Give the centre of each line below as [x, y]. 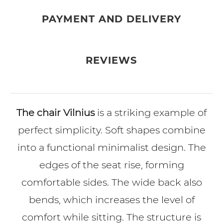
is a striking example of [152, 112]
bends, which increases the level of [111, 199]
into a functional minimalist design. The [111, 147]
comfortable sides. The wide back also [111, 182]
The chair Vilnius [57, 112]
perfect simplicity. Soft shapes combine [111, 130]
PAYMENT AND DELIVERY [111, 19]
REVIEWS [111, 60]
